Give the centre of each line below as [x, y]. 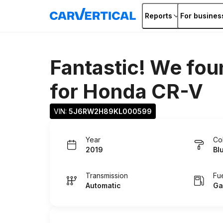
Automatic [103, 185]
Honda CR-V [143, 91]
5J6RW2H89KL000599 [110, 111]
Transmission [107, 175]
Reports [159, 16]
